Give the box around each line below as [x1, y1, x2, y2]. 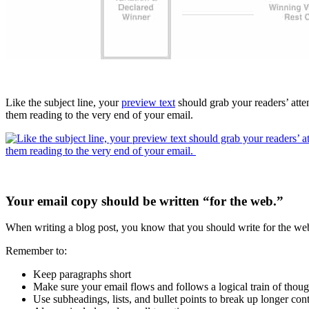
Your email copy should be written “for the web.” [6, 193, 283, 208]
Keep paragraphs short [33, 268, 131, 281]
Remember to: [6, 245, 67, 257]
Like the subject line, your [6, 96, 121, 108]
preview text [121, 96, 175, 108]
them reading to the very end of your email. [6, 108, 193, 121]
